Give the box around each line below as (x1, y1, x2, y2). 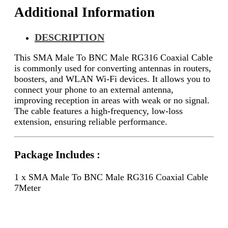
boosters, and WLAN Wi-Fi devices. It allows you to (14, 74, 210, 84)
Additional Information (14, 4, 155, 20)
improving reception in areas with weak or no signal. (14, 95, 210, 106)
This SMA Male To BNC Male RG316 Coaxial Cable (14, 52, 213, 63)
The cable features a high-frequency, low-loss (14, 106, 183, 117)
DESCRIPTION (35, 32, 104, 43)
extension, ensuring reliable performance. (14, 117, 167, 127)
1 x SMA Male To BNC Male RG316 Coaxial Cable (14, 172, 208, 182)
